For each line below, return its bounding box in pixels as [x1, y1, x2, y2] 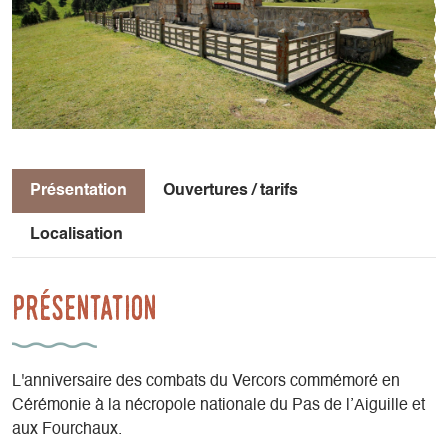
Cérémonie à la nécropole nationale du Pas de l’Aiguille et [12, 397, 425, 414]
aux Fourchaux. [12, 421, 122, 438]
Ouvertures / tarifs [163, 182, 298, 199]
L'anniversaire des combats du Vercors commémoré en [12, 373, 400, 390]
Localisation [30, 226, 123, 243]
